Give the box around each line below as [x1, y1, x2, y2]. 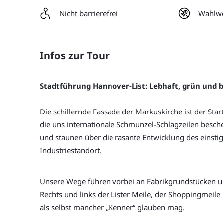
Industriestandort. [40, 145, 102, 155]
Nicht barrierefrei [59, 8, 118, 18]
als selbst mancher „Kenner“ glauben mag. [40, 202, 185, 212]
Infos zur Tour [40, 49, 110, 62]
